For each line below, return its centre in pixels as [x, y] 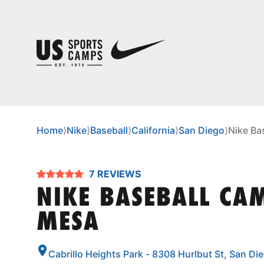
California [153, 130]
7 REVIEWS [119, 174]
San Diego [202, 130]
